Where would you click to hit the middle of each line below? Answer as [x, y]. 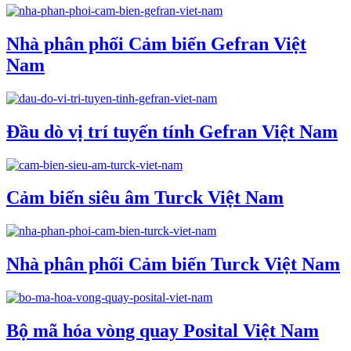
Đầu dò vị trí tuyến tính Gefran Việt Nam [172, 131]
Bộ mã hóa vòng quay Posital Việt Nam [163, 331]
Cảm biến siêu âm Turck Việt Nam [145, 198]
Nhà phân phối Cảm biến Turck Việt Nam [173, 264]
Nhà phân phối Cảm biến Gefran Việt [156, 43]
